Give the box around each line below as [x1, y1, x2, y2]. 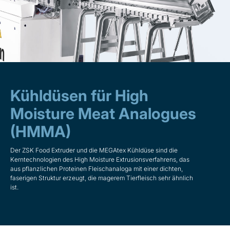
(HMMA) [10, 122, 71, 141]
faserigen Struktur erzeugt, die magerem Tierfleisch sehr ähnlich [10, 174, 193, 182]
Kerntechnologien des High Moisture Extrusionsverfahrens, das [10, 155, 189, 163]
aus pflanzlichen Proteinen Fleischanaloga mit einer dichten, [10, 164, 183, 172]
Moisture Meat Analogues [10, 104, 196, 123]
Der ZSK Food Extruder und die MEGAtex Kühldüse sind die [10, 146, 178, 154]
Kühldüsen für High [10, 86, 148, 105]
